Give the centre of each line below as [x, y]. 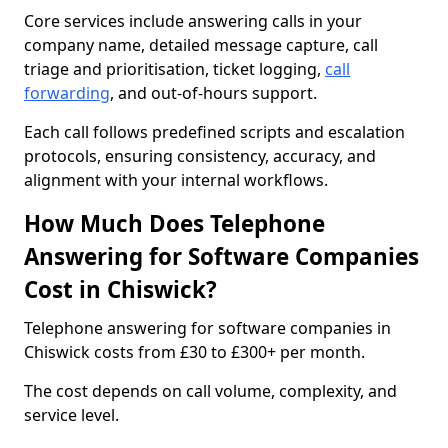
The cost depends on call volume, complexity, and [210, 391]
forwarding [67, 93]
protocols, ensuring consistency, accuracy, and [200, 156]
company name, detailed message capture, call [201, 45]
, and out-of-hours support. [213, 93]
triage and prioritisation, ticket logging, [174, 69]
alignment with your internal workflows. [176, 180]
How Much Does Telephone [174, 223]
